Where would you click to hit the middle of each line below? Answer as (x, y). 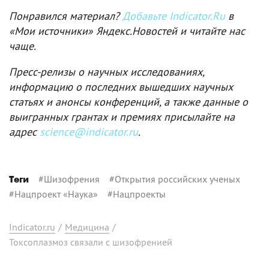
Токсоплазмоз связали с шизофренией (91, 242)
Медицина (87, 227)
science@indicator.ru (89, 131)
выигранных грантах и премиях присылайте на (122, 116)
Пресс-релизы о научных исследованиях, (107, 71)
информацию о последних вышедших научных (121, 86)
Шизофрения (72, 179)
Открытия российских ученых (177, 179)
